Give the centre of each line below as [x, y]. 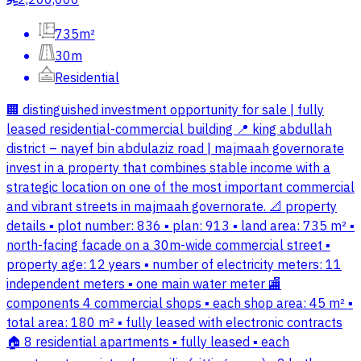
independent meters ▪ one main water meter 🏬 [144, 285]
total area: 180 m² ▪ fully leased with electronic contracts [174, 324]
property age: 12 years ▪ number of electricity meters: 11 [174, 266]
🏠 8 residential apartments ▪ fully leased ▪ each [148, 343]
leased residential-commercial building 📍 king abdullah [169, 130]
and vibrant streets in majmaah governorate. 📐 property [172, 207]
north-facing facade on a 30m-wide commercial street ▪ [168, 246]
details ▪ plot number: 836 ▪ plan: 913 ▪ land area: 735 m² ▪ [180, 227]
